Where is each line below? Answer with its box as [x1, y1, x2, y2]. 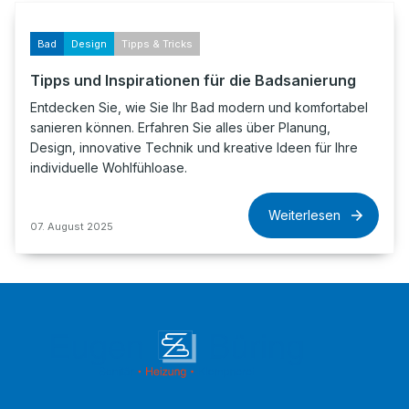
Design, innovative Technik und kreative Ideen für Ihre [30, 140, 358, 155]
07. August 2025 [30, 220, 113, 233]
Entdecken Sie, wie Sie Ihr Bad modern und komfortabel [30, 100, 368, 115]
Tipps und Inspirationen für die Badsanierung [30, 71, 356, 89]
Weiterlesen [268, 207, 341, 223]
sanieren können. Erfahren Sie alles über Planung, [30, 120, 330, 135]
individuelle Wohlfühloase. [30, 160, 187, 175]
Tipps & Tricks [121, 37, 193, 50]
